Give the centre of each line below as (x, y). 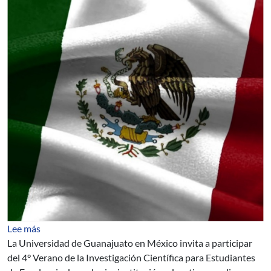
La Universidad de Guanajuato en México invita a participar (130, 243)
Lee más (24, 228)
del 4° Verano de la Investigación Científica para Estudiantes (131, 257)
